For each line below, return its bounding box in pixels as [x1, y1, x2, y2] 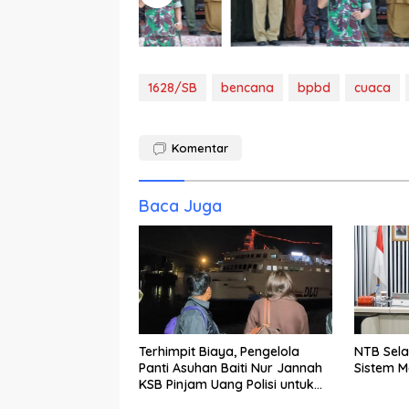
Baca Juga [139, 195, 222, 217]
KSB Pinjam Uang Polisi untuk [139, 376, 314, 393]
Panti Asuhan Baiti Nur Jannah [139, 360, 322, 377]
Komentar [172, 141, 228, 156]
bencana [221, 79, 274, 97]
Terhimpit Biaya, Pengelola [139, 343, 299, 361]
